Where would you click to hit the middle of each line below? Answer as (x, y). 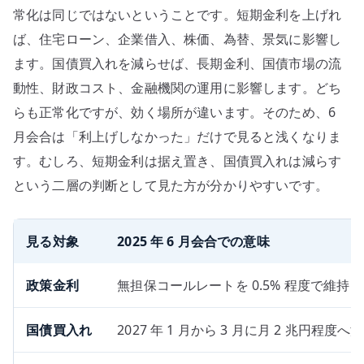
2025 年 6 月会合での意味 (193, 241)
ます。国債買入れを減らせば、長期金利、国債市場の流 (177, 64)
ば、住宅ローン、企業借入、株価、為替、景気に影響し (177, 39)
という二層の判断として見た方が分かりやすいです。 (171, 186)
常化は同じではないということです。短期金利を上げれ (177, 15)
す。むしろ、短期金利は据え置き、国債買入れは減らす (178, 161)
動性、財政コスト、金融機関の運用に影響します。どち (177, 88)
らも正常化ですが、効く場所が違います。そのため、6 (175, 113)
